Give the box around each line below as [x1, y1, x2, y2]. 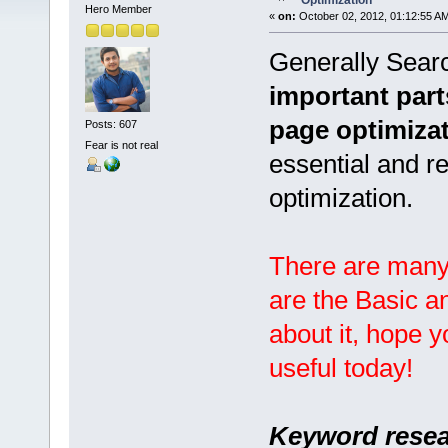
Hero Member [84, 3, 152, 16]
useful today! [268, 353, 413, 384]
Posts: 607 [84, 117, 137, 130]
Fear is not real [84, 139, 158, 152]
